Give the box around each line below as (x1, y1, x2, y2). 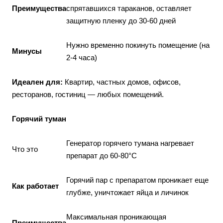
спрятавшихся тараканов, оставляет (66, 4, 192, 12)
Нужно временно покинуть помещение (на (66, 41, 210, 49)
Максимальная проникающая (66, 213, 166, 221)
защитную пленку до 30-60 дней (66, 16, 176, 25)
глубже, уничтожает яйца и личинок (66, 188, 189, 197)
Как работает (12, 182, 59, 190)
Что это (12, 145, 38, 153)
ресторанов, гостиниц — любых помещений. (12, 90, 164, 99)
